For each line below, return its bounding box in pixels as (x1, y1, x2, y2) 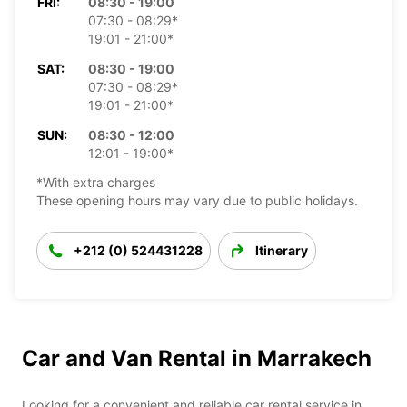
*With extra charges (36, 174, 155, 190)
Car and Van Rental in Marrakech (22, 344, 372, 372)
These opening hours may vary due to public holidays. (36, 192, 358, 208)
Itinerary (255, 242, 308, 258)
